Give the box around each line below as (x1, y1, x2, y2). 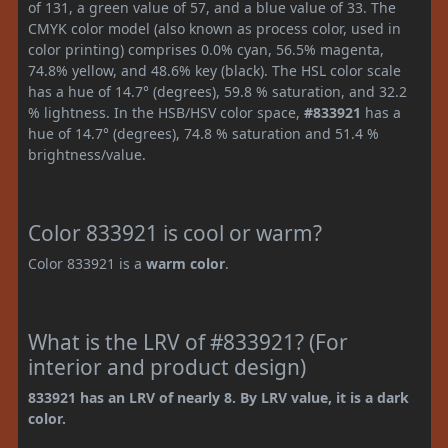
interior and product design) (28, 352, 306, 381)
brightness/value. (28, 144, 146, 164)
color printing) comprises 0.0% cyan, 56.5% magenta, (28, 39, 384, 59)
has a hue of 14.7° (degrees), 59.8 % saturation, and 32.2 (28, 81, 407, 101)
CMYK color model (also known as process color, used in (28, 18, 401, 38)
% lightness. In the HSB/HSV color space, (28, 102, 304, 122)
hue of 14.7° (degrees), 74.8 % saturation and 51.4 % (28, 123, 379, 143)
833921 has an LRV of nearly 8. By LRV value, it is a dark (28, 387, 409, 407)
